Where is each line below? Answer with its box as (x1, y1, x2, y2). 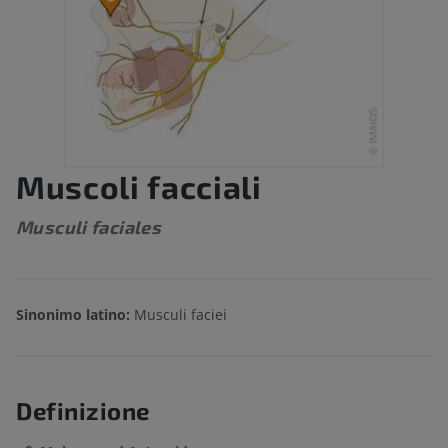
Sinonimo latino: (16, 305, 130, 325)
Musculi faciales (16, 216, 162, 239)
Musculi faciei (130, 305, 227, 325)
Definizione (16, 396, 150, 426)
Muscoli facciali (16, 167, 262, 206)
